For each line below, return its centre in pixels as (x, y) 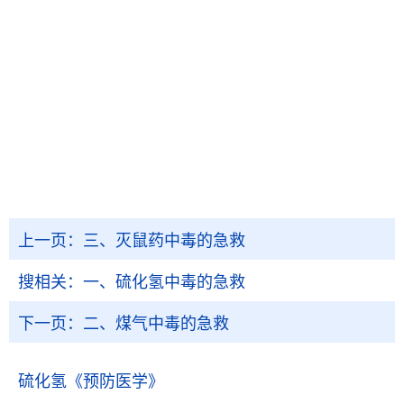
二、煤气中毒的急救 (156, 324)
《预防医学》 (115, 381)
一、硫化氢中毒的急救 (164, 282)
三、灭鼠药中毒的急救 (164, 241)
